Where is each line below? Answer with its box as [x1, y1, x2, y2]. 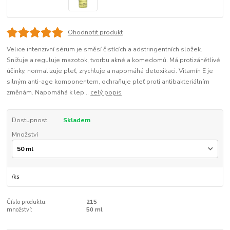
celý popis [90, 88, 122, 97]
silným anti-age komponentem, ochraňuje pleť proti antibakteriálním [7, 77, 210, 86]
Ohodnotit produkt [67, 28, 123, 36]
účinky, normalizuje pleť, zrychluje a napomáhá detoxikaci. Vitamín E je [7, 66, 214, 75]
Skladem [63, 116, 90, 124]
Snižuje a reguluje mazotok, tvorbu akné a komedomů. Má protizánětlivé [7, 55, 221, 64]
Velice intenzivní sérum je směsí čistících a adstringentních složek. [7, 45, 203, 53]
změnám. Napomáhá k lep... [7, 88, 91, 97]
